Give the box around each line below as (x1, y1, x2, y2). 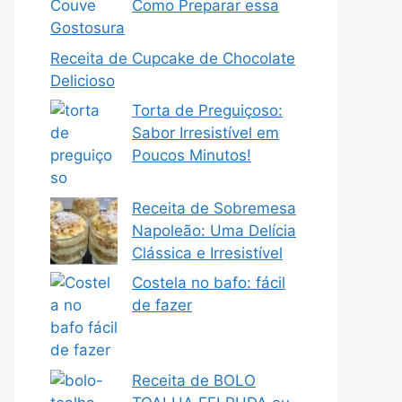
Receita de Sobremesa (132, 198, 296, 217)
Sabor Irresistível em (132, 124, 279, 142)
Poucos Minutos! (132, 146, 251, 164)
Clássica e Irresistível (132, 243, 283, 262)
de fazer (132, 296, 192, 314)
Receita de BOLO (132, 371, 256, 389)
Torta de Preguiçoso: (132, 101, 283, 119)
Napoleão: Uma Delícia (132, 221, 296, 240)
